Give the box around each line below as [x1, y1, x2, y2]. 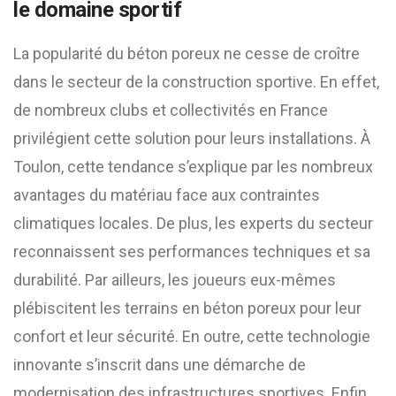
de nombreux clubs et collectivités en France [13, 101, 328, 119]
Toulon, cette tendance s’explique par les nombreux [13, 157, 373, 176]
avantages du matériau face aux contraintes [13, 186, 320, 204]
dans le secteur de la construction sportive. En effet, [13, 72, 379, 91]
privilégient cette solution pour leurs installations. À [13, 129, 370, 148]
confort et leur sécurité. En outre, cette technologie [13, 327, 370, 346]
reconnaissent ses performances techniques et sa [13, 242, 370, 261]
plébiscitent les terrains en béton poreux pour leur [13, 299, 362, 317]
